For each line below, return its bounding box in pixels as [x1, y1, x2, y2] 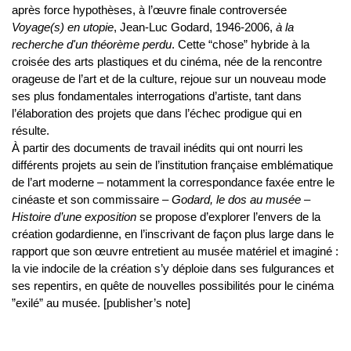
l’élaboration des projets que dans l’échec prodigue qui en [12, 107, 302, 120]
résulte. [12, 124, 49, 137]
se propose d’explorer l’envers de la [136, 210, 320, 223]
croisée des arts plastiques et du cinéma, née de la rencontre [12, 55, 322, 68]
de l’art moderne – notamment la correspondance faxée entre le [12, 175, 335, 189]
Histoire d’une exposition [12, 210, 136, 223]
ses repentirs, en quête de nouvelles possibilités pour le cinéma [12, 279, 334, 292]
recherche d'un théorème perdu [12, 38, 172, 51]
